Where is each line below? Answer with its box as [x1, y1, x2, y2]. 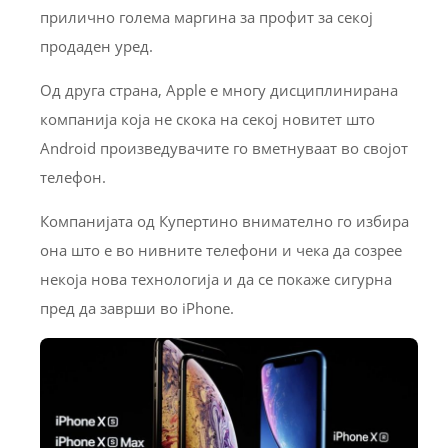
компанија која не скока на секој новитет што [40, 109, 375, 130]
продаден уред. [40, 36, 153, 57]
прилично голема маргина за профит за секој [40, 7, 373, 28]
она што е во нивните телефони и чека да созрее [40, 240, 402, 261]
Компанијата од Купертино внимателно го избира [40, 211, 409, 232]
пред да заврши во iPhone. [40, 298, 234, 319]
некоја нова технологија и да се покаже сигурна [40, 269, 392, 290]
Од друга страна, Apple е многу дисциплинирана [40, 80, 398, 101]
